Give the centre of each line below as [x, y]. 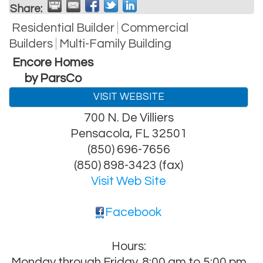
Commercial [155, 28]
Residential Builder [63, 28]
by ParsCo [53, 78]
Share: [26, 9]
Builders [31, 43]
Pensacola [100, 133]
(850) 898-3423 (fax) [129, 165]
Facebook [133, 212]
